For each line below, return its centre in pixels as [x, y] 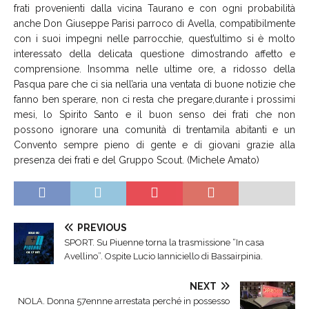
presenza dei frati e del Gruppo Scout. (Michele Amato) [137, 160]
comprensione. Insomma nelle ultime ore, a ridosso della [154, 69]
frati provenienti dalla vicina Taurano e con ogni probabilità [154, 9]
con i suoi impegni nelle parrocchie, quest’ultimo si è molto [154, 39]
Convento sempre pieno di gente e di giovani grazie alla [154, 145]
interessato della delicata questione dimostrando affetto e [154, 54]
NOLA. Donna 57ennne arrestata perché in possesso [124, 301]
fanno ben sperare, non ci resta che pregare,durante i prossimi [154, 100]
